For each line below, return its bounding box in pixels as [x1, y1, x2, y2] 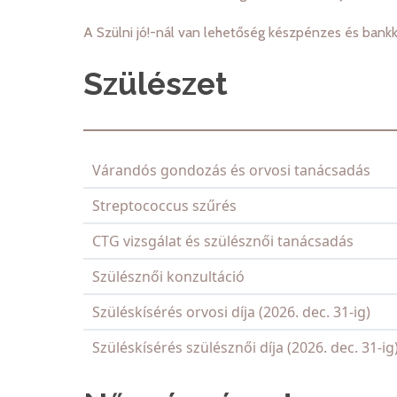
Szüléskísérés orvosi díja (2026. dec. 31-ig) [92, 302, 370, 323]
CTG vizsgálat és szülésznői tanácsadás [92, 231, 354, 252]
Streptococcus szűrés [92, 196, 237, 216]
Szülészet [83, 66, 228, 103]
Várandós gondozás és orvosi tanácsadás [92, 160, 370, 181]
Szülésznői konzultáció [92, 267, 245, 287]
